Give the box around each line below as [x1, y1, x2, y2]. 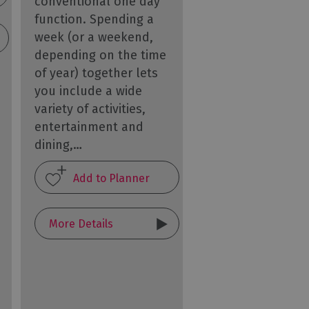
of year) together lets [34, 66, 159, 81]
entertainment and [34, 119, 144, 135]
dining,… [34, 137, 83, 153]
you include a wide [34, 83, 143, 99]
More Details [49, 217, 114, 230]
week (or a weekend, [34, 30, 154, 46]
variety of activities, [34, 101, 146, 117]
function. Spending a [34, 12, 154, 28]
